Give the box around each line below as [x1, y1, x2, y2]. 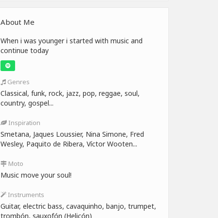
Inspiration [7, 118, 40, 127]
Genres [6, 77, 30, 86]
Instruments [6, 190, 44, 199]
